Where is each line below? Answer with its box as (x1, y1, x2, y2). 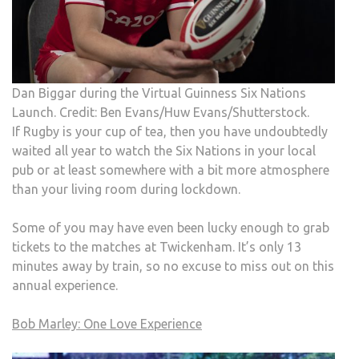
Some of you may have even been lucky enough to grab (12, 220, 329, 235)
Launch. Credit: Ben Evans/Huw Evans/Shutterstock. (12, 104, 309, 119)
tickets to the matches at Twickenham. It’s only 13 (12, 239, 301, 254)
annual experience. (12, 277, 118, 292)
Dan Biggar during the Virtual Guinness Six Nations (12, 85, 306, 100)
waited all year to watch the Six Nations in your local (12, 143, 316, 158)
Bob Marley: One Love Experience (12, 316, 202, 331)
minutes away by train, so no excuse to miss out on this (12, 258, 334, 273)
